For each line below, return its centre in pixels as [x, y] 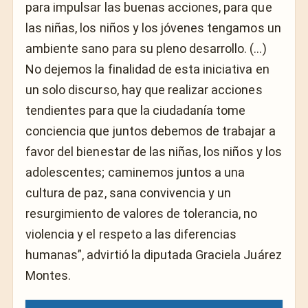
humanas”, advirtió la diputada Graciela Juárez [154, 254]
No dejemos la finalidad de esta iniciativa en [147, 69]
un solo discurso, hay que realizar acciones [144, 89]
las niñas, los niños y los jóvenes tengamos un [153, 27]
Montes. [48, 275]
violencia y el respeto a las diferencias [131, 234]
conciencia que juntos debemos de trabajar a [151, 131]
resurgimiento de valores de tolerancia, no [142, 213]
